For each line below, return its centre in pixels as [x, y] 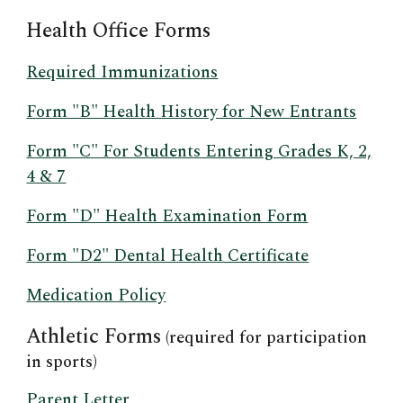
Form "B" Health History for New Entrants [192, 112]
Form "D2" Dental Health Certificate [168, 256]
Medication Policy [96, 296]
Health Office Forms [119, 31]
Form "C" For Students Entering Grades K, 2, [199, 152]
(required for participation [264, 338]
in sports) [62, 362]
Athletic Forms [94, 336]
